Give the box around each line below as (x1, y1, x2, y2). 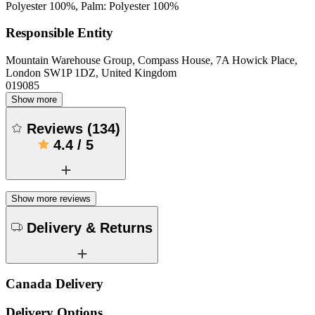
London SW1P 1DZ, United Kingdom (6, 67, 176, 79)
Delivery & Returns (27, 219, 153, 236)
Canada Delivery (6, 276, 103, 292)
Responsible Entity (6, 25, 113, 41)
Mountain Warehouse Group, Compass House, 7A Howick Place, (6, 54, 297, 67)
